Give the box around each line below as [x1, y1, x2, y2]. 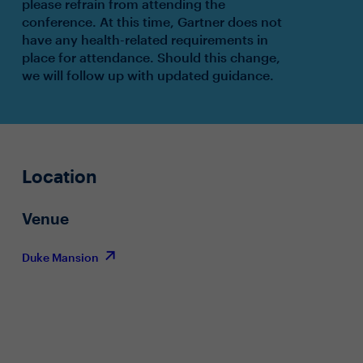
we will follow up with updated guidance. [21, 67, 274, 83]
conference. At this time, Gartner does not [21, 14, 282, 29]
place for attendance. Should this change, [21, 49, 280, 65]
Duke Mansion [21, 250, 101, 264]
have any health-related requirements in [21, 32, 268, 47]
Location [21, 165, 97, 186]
